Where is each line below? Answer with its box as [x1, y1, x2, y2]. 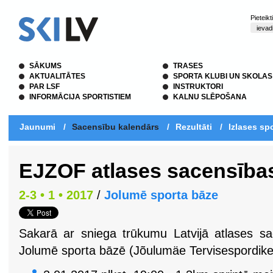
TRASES [173, 62, 203, 70]
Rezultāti [175, 122, 212, 132]
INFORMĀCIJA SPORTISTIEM [29, 93, 131, 101]
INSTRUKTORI [173, 82, 223, 91]
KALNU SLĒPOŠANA [173, 93, 247, 101]
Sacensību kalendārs [72, 122, 159, 132]
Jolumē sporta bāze [104, 188, 218, 202]
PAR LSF [29, 82, 60, 91]
